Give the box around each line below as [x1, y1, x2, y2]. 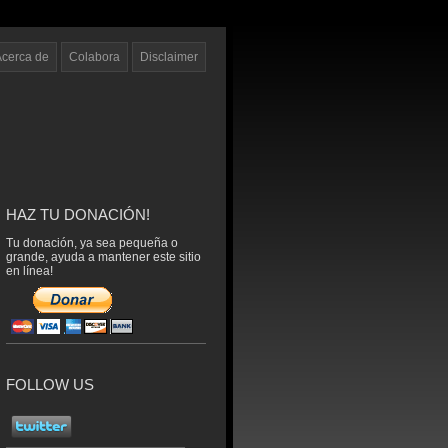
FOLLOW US [6, 376, 94, 394]
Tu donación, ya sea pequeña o [6, 235, 178, 250]
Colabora [69, 50, 120, 64]
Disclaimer [140, 50, 198, 64]
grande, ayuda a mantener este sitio [6, 249, 201, 264]
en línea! [6, 263, 53, 278]
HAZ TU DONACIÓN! [6, 206, 150, 224]
